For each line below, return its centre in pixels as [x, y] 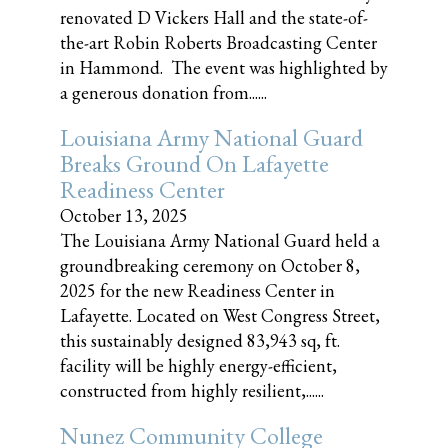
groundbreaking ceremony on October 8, [210, 265]
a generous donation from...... [163, 92]
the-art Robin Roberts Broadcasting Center [218, 42]
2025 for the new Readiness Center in [197, 290]
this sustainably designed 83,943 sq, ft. [200, 340]
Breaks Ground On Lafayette [194, 163]
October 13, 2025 [124, 215]
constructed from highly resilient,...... [192, 390]
